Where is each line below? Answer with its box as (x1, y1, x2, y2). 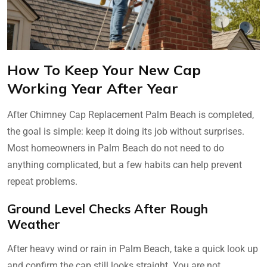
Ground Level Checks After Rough (7, 201, 208, 217)
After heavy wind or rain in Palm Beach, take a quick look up (7, 243, 258, 255)
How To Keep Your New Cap (7, 61, 201, 79)
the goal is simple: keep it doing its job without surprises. (7, 126, 244, 138)
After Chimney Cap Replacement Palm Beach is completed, (7, 109, 254, 121)
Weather (7, 216, 60, 232)
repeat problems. (7, 176, 77, 188)
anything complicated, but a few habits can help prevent (7, 159, 242, 171)
